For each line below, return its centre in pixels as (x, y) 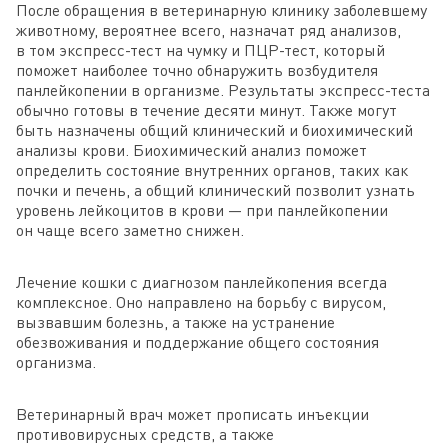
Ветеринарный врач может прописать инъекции (192, 414)
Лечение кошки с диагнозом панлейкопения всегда (201, 282)
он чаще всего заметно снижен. (130, 230)
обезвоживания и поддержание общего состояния (197, 342)
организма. (56, 362)
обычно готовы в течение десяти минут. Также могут (206, 110)
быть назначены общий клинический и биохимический (214, 130)
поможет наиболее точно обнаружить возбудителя (197, 70)
